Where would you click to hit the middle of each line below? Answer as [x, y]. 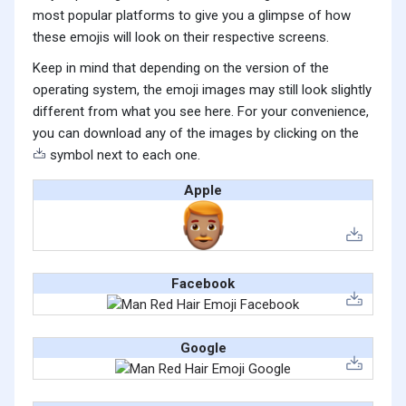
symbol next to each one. [123, 155]
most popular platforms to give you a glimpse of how [192, 16]
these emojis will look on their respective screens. [181, 38]
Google [203, 348]
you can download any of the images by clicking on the [196, 134]
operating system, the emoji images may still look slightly [202, 90]
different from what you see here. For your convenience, [201, 112]
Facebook [203, 284]
